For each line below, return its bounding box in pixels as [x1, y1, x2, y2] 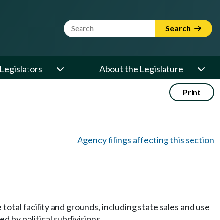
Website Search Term [63, 20, 146, 30]
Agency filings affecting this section [77, 135, 214, 145]
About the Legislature [99, 63, 183, 74]
